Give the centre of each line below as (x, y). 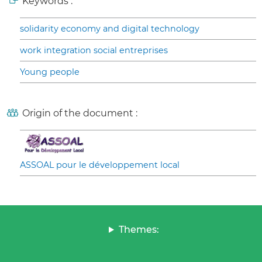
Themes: (139, 230)
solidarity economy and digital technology (110, 29)
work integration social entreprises (94, 51)
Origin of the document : (80, 113)
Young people (50, 72)
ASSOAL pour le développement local (100, 165)
